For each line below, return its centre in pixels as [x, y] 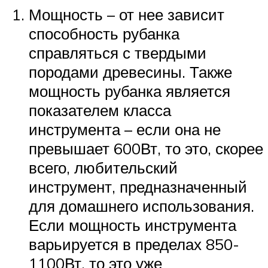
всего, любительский [103, 167]
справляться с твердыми [118, 52]
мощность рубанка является [130, 91]
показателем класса [100, 110]
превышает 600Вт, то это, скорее [146, 148]
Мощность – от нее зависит [127, 14]
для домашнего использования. [141, 205]
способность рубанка [104, 33]
